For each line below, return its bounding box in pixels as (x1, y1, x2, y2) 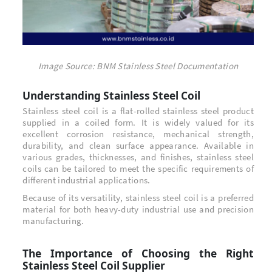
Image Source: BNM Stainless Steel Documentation (38, 59, 239, 72)
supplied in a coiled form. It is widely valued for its (22, 116, 254, 128)
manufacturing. (22, 214, 84, 226)
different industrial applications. (22, 174, 151, 186)
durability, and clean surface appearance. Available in (22, 139, 254, 151)
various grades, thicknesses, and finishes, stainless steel (22, 151, 254, 163)
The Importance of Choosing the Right (22, 246, 254, 260)
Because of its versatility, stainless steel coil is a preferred (22, 191, 254, 203)
